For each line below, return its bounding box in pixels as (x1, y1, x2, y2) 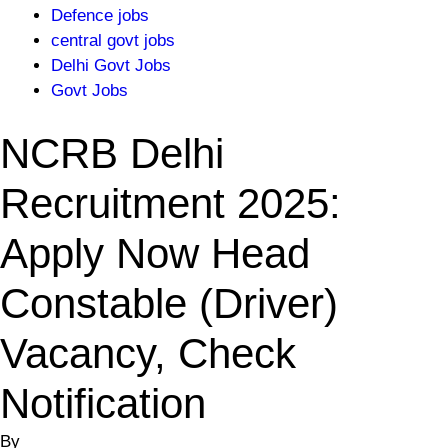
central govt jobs (51, 31, 175, 50)
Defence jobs (51, 6, 149, 25)
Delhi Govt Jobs (51, 56, 171, 75)
